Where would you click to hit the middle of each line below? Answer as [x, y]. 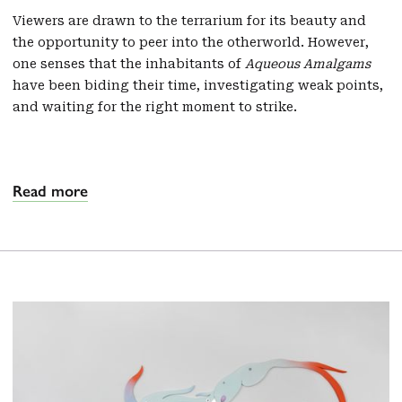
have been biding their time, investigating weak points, [198, 86]
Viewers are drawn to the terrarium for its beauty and [189, 21]
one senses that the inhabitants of [129, 64]
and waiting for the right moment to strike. [155, 107]
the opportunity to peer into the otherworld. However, [191, 43]
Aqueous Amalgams [308, 64]
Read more [50, 192]
